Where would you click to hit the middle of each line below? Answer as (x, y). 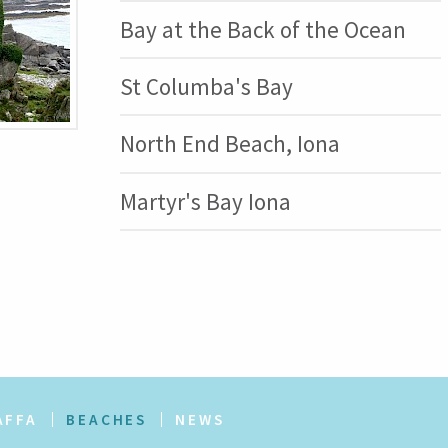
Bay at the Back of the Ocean (262, 29)
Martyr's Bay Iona (205, 201)
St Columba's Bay (206, 87)
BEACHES (106, 419)
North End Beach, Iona (229, 144)
